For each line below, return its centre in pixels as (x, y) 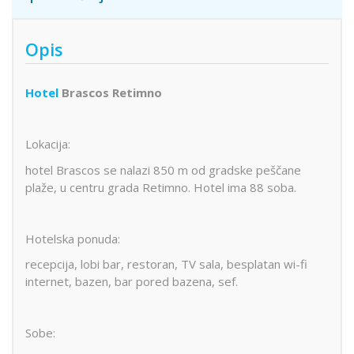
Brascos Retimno (110, 93)
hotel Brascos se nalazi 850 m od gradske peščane (163, 169)
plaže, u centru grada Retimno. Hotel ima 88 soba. (161, 187)
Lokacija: (48, 144)
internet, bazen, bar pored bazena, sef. (132, 282)
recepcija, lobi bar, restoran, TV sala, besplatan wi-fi (166, 264)
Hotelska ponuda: (73, 238)
